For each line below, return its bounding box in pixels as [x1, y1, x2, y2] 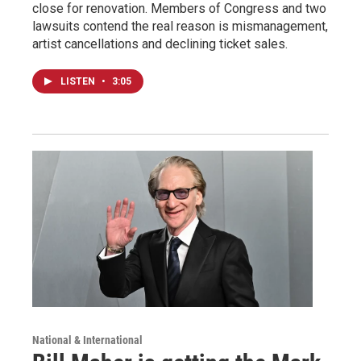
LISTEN [60, 76, 98, 88]
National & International [32, 334, 143, 347]
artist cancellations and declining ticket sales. [32, 36, 288, 52]
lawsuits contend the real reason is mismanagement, [32, 19, 328, 35]
